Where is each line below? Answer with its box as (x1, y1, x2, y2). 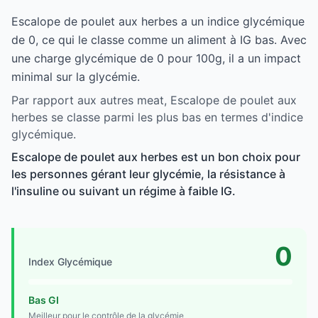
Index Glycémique (28, 255, 112, 268)
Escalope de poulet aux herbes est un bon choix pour (11, 149, 300, 164)
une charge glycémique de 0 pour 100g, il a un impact (11, 50, 301, 65)
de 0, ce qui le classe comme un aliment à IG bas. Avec (11, 32, 307, 47)
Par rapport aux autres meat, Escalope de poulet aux (11, 92, 297, 107)
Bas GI (28, 293, 59, 306)
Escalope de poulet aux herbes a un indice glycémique (11, 13, 305, 28)
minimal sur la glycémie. (11, 69, 140, 84)
